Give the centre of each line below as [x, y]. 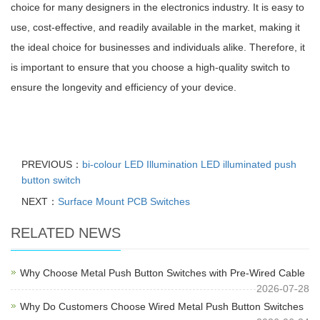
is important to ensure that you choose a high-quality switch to [150, 67]
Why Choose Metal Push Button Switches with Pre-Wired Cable [162, 273]
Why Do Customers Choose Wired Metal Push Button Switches [162, 306]
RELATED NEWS [66, 233]
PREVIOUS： [52, 164]
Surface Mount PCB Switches [124, 201]
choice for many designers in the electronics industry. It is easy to [157, 7]
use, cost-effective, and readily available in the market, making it [155, 27]
